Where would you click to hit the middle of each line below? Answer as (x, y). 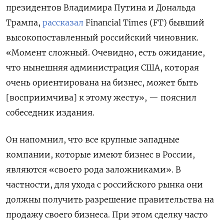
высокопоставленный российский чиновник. (102, 38)
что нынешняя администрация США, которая (102, 68)
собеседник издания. (50, 113)
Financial (102, 23)
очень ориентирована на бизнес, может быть (102, 83)
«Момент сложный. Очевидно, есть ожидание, (105, 53)
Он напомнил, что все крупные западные (93, 140)
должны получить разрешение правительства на (110, 200)
